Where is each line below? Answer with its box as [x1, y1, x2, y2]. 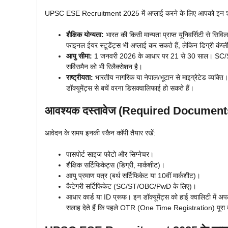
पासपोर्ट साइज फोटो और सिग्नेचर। [66, 150, 154, 158]
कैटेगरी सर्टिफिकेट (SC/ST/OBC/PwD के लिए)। [66, 182, 196, 190]
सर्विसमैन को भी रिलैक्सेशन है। [66, 62, 142, 71]
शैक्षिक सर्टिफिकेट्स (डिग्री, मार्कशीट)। [66, 160, 165, 169]
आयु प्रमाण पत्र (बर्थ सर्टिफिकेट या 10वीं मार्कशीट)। [66, 171, 201, 180]
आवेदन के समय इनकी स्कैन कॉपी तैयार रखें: [45, 128, 156, 137]
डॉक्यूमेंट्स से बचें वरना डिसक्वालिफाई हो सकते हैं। [66, 83, 194, 92]
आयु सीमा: [66, 51, 92, 60]
